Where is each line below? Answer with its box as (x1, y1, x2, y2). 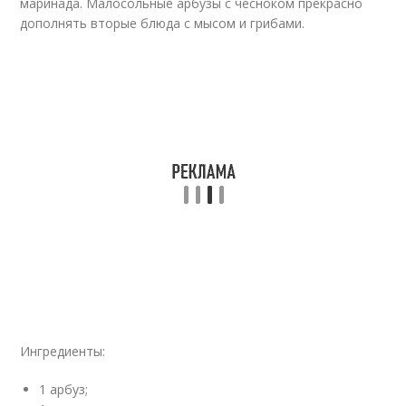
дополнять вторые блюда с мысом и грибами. (20, 14, 305, 32)
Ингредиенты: (20, 342, 106, 360)
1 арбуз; (39, 380, 89, 398)
